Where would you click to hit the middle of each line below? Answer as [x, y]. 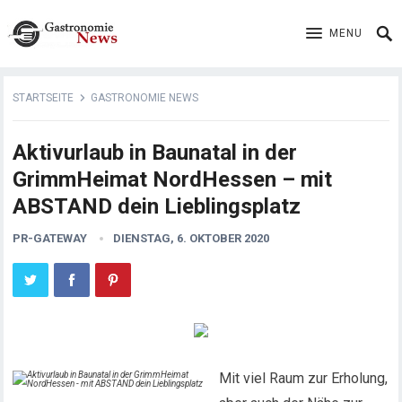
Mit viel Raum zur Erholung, [304, 378]
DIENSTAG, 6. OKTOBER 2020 [192, 238]
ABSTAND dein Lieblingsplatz [157, 206]
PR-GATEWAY [50, 238]
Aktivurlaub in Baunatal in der [155, 153]
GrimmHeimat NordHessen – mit [173, 179]
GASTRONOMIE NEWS [145, 98]
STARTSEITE [44, 98]
